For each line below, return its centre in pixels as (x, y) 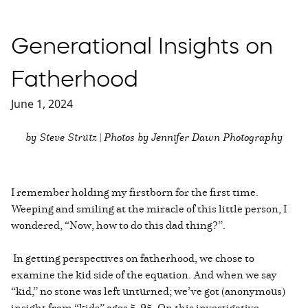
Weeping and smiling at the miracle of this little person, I (149, 209)
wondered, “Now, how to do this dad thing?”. (118, 225)
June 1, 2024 (42, 104)
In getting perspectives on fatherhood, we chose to (133, 258)
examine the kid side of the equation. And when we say (144, 275)
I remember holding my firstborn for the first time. (135, 192)
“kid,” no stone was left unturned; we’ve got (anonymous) (148, 291)
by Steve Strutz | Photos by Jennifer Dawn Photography (154, 137)
